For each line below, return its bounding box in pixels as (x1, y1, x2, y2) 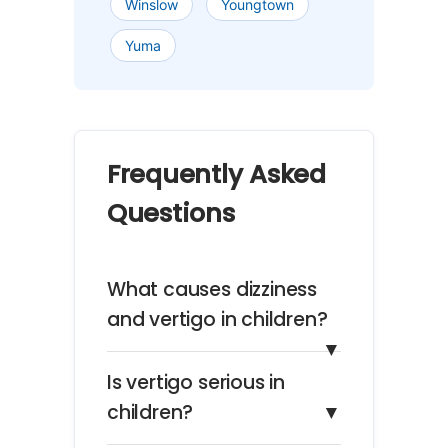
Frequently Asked (107, 156, 326, 193)
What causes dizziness (107, 276, 317, 304)
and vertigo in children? (107, 306, 328, 334)
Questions (107, 195, 235, 232)
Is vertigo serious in (107, 369, 285, 397)
